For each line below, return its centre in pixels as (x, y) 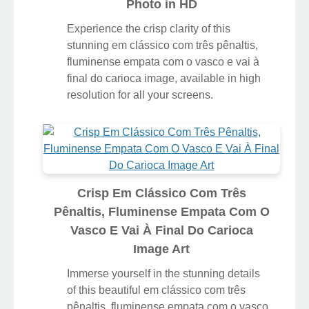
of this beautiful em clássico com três (156, 290)
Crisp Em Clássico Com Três (161, 193)
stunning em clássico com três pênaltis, (162, 45)
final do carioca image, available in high (164, 78)
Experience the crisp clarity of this (149, 28)
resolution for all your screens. (140, 94)
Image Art (161, 249)
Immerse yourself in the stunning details (163, 273)
